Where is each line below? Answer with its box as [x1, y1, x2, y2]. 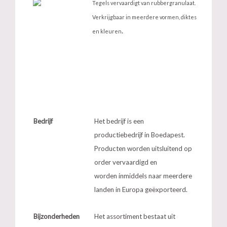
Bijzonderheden [33, 212, 80, 220]
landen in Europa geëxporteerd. [94, 185, 188, 194]
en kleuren [92, 28, 122, 34]
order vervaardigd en [94, 158, 158, 166]
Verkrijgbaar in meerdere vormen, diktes [92, 14, 197, 20]
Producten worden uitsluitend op [94, 144, 193, 153]
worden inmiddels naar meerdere [94, 172, 193, 180]
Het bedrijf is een [94, 117, 144, 125]
